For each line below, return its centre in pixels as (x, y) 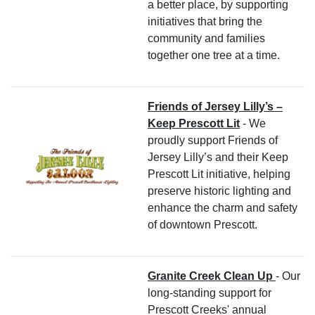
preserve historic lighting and (219, 191)
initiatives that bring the (205, 21)
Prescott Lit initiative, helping (219, 174)
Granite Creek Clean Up (212, 276)
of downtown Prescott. (202, 224)
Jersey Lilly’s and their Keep (218, 157)
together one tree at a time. (214, 55)
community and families (206, 38)
